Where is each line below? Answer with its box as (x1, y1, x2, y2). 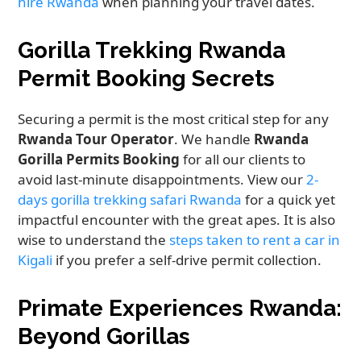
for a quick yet (242, 190, 336, 210)
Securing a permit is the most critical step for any (18, 110, 330, 129)
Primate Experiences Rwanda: (18, 295, 342, 322)
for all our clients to (180, 150, 306, 169)
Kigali (18, 251, 53, 270)
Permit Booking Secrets (18, 65, 276, 93)
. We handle (174, 130, 255, 149)
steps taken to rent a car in (169, 230, 341, 250)
